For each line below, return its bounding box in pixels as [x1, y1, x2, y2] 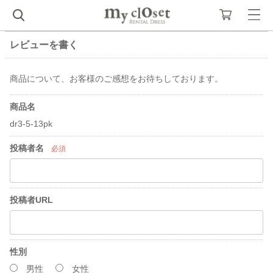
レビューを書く [10, 40, 78, 50]
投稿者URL [10, 195, 53, 205]
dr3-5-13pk [10, 119, 52, 129]
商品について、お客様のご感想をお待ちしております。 [10, 74, 223, 83]
